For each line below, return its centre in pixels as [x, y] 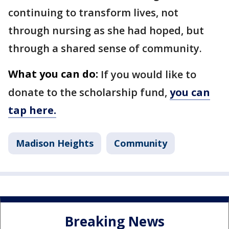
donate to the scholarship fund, [88, 92]
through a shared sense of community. [105, 48]
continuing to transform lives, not [93, 13]
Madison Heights [55, 143]
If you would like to [148, 74]
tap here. [32, 110]
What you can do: [53, 74]
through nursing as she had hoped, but [106, 30]
